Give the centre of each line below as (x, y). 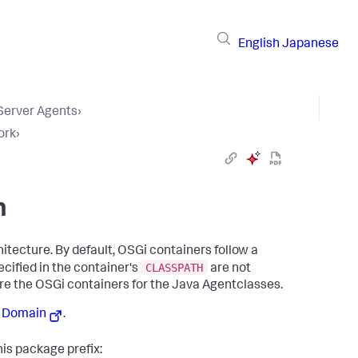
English (259, 44)
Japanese (310, 44)
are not (229, 269)
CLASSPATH (174, 267)
